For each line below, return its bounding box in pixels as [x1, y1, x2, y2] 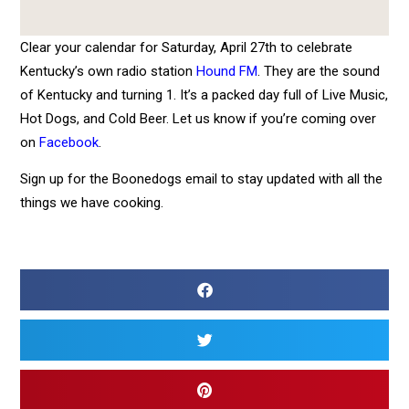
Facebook [39, 133, 100, 151]
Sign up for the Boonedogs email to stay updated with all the [20, 171, 383, 188]
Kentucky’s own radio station [20, 62, 197, 79]
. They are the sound [257, 62, 381, 79]
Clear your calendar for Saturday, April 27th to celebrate [20, 38, 353, 56]
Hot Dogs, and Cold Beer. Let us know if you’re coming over [20, 110, 377, 127]
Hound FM [196, 62, 258, 79]
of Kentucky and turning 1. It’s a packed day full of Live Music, [20, 86, 389, 103]
